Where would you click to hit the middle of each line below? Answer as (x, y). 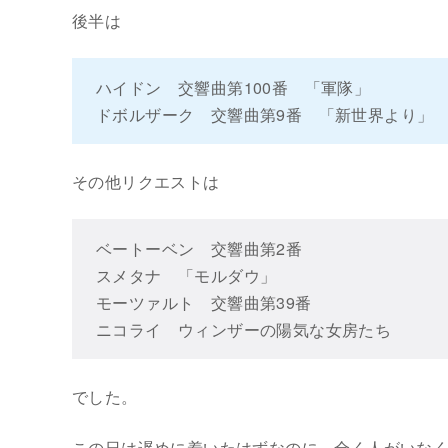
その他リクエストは (146, 182)
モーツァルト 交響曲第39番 (204, 303)
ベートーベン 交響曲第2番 (207, 249)
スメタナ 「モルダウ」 (186, 276)
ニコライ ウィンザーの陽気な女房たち (244, 330)
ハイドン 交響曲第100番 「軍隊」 (233, 88)
